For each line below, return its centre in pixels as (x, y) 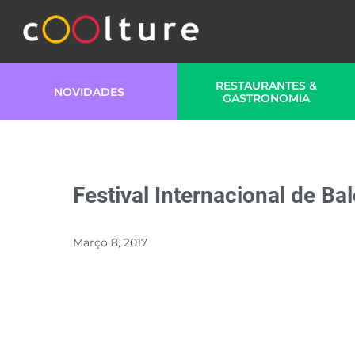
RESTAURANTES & (266, 86)
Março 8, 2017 (110, 242)
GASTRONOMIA (266, 98)
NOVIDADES (89, 92)
